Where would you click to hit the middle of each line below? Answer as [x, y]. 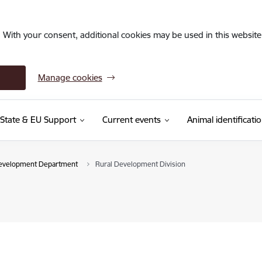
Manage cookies [70, 77]
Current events [131, 120]
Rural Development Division [140, 164]
